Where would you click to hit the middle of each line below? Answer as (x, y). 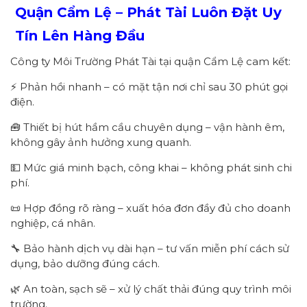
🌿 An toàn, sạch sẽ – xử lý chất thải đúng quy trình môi (151, 289)
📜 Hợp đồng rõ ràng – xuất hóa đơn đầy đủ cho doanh (150, 208)
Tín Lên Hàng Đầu (80, 36)
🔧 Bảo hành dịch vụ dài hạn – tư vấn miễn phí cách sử (150, 249)
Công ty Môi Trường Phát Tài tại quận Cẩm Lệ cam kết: (150, 62)
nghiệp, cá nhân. (53, 223)
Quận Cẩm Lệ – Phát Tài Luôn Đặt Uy (148, 13)
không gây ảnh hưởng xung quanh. (101, 143)
